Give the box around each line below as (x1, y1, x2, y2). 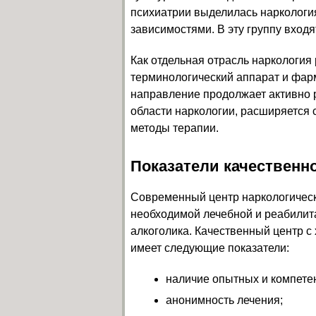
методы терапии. (130, 121, 219, 134)
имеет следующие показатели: (130, 241, 289, 254)
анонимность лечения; (166, 293, 283, 306)
